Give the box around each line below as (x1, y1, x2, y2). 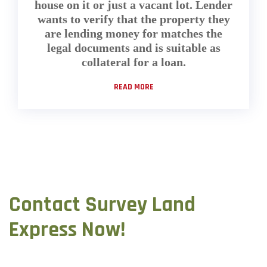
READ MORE (113, 82, 154, 93)
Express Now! (9, 216, 125, 244)
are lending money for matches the (45, 27, 222, 41)
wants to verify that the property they (37, 13, 230, 26)
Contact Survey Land (9, 191, 195, 219)
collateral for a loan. (81, 55, 186, 69)
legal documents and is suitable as (46, 41, 221, 55)
